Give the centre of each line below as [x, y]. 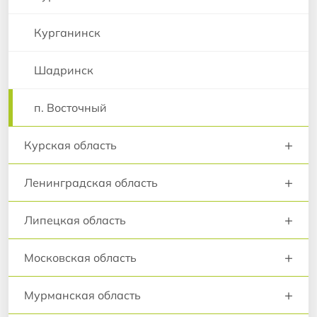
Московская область [80, 258]
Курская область [70, 145]
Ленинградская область [91, 183]
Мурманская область [82, 295]
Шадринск [64, 70]
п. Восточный [70, 108]
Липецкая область [75, 220]
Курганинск [67, 33]
